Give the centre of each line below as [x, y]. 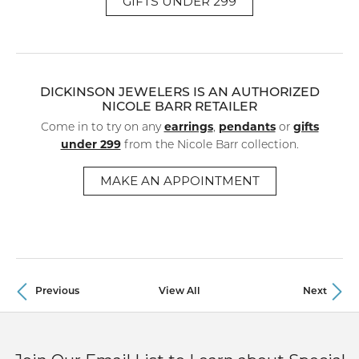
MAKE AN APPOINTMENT [179, 181]
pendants [247, 127]
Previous [57, 292]
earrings [188, 127]
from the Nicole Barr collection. [210, 146]
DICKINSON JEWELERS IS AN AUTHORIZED [179, 93]
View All [179, 292]
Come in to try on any [101, 128]
